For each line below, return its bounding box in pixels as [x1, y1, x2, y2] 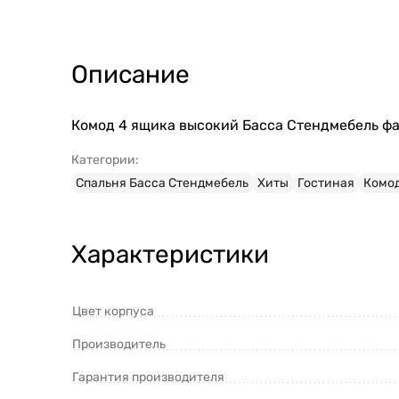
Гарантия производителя [72, 370, 224, 386]
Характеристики [71, 240, 269, 270]
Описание [71, 60, 190, 90]
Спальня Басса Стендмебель [76, 175, 248, 191]
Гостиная [297, 175, 354, 191]
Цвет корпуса [72, 304, 154, 320]
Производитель [72, 337, 166, 353]
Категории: [71, 152, 139, 168]
